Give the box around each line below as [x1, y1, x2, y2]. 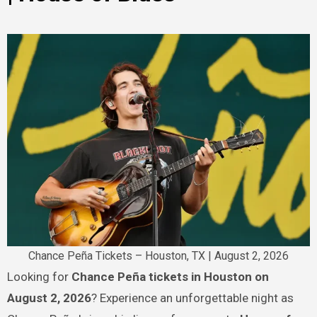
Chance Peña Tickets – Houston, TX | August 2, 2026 [28, 249, 289, 263]
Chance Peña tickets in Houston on [71, 270, 269, 284]
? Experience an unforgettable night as [91, 291, 294, 305]
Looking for [13, 270, 71, 284]
